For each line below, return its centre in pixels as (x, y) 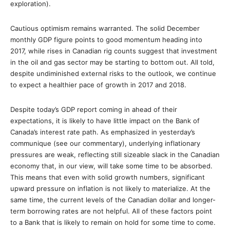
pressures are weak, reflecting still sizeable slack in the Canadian (115, 155)
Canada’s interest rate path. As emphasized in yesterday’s (103, 132)
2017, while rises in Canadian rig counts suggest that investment (114, 51)
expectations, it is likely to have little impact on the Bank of (105, 121)
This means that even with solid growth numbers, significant (108, 177)
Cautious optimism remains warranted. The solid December (105, 28)
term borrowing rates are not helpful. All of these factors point (111, 211)
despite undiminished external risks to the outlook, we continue (113, 73)
